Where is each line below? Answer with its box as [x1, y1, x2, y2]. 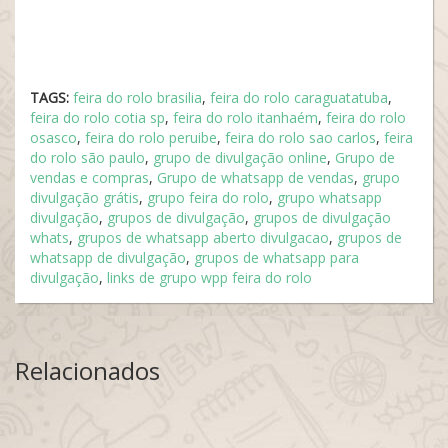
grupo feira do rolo [147, 188, 269, 207]
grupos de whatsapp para [194, 248, 359, 267]
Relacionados [15, 354, 160, 387]
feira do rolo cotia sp [30, 108, 165, 127]
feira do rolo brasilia [73, 88, 202, 107]
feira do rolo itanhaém [173, 108, 318, 127]
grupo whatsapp [277, 188, 382, 207]
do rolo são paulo [30, 148, 145, 167]
